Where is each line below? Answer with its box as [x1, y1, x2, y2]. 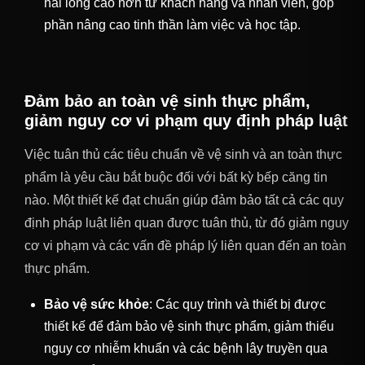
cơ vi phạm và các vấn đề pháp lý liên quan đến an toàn [24, 239, 346, 253]
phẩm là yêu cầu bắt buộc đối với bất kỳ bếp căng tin [24, 170, 328, 185]
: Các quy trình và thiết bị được [149, 297, 326, 312]
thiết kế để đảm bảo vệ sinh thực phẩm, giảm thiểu [44, 319, 334, 334]
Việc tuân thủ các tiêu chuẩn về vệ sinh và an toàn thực [24, 147, 342, 162]
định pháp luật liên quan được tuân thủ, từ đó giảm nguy [24, 216, 349, 231]
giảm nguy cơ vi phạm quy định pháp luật [24, 112, 348, 130]
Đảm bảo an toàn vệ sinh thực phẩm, [24, 92, 310, 111]
